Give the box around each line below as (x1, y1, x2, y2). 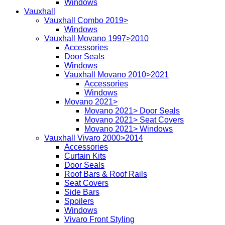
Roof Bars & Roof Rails (64, 169, 147, 178)
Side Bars (64, 187, 99, 196)
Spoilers (64, 196, 94, 205)
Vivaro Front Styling (64, 214, 135, 223)
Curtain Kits (64, 151, 106, 160)
